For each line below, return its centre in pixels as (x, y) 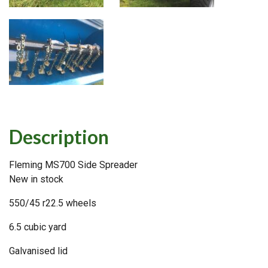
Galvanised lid (38, 251)
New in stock (36, 179)
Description (59, 136)
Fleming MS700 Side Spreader (73, 165)
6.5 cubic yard (38, 227)
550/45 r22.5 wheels (53, 203)
